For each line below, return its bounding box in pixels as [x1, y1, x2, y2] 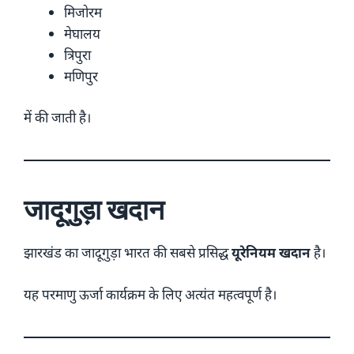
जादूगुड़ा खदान [24, 193, 164, 227]
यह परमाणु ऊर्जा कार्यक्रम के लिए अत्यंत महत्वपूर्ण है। [24, 284, 277, 303]
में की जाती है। [24, 108, 91, 127]
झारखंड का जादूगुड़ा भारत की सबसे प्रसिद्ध [24, 243, 232, 262]
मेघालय [64, 24, 100, 43]
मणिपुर [64, 66, 98, 85]
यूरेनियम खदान [232, 243, 311, 262]
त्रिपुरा [64, 45, 91, 64]
